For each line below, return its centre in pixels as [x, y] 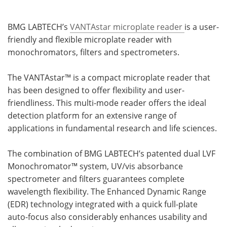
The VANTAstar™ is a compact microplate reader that [109, 78]
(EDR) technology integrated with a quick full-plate [103, 204]
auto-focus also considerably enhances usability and [107, 217]
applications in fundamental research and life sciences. [112, 128]
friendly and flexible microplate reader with [90, 40]
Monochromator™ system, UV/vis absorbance [95, 166]
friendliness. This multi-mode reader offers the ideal [107, 103]
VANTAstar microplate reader [127, 27]
